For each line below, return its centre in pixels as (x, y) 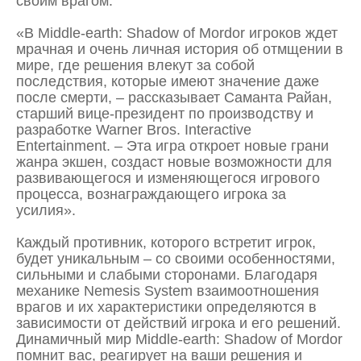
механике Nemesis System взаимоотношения (168, 291)
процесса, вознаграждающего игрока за (151, 195)
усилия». (46, 211)
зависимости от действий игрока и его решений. (178, 324)
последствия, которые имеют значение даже (168, 82)
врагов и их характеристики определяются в (166, 307)
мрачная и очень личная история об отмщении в (180, 50)
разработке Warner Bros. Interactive (134, 130)
